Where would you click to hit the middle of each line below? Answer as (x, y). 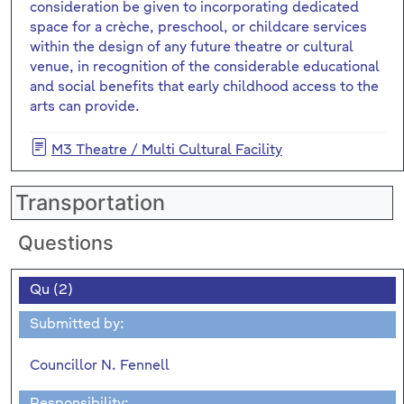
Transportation (90, 202)
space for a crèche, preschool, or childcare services (198, 27)
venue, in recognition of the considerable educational (205, 67)
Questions (66, 242)
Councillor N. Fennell (100, 365)
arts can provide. (85, 106)
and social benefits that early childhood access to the (204, 87)
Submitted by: (77, 324)
